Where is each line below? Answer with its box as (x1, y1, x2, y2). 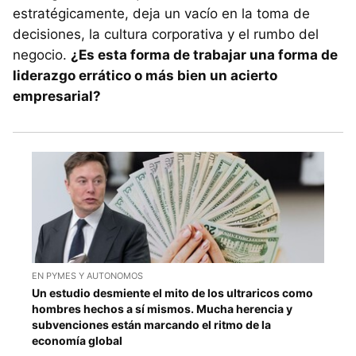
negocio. (13, 46, 71, 63)
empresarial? (13, 87, 101, 104)
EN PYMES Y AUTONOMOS (32, 270, 143, 282)
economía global (32, 334, 122, 348)
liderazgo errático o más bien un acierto (13, 67, 277, 83)
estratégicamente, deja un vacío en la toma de (13, 5, 310, 21)
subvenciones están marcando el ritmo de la (32, 318, 271, 332)
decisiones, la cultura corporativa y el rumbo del (13, 25, 319, 42)
